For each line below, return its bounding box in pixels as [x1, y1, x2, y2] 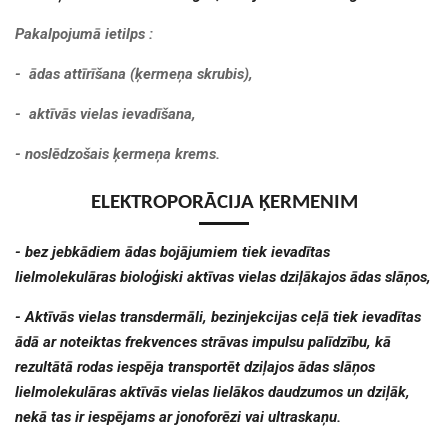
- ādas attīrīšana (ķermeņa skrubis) [15, 65, 249, 84]
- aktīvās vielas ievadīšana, [15, 105, 196, 124]
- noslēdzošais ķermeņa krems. [15, 145, 220, 164]
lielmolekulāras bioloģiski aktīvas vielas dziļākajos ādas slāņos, [15, 267, 431, 286]
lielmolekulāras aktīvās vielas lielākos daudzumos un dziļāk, [15, 382, 410, 401]
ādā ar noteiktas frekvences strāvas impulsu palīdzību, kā [15, 332, 391, 351]
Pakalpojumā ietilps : [15, 25, 153, 44]
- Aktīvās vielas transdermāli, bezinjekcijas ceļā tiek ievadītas [15, 307, 421, 326]
